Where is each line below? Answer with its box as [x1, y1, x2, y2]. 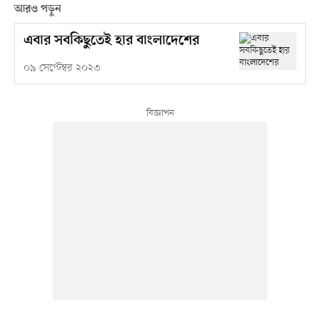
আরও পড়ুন [14, 2, 61, 16]
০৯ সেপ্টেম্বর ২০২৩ [23, 61, 101, 75]
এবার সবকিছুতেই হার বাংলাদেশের [23, 32, 199, 49]
